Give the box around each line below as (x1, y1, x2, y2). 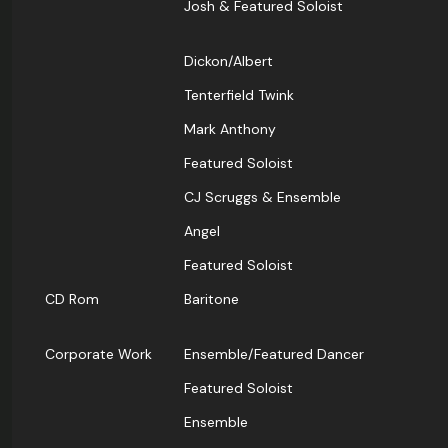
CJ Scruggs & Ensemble (184, 188, 341, 207)
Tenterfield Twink (184, 86, 294, 105)
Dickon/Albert (184, 52, 273, 71)
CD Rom (45, 290, 99, 309)
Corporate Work (45, 345, 152, 364)
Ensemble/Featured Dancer (184, 345, 364, 364)
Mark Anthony (184, 120, 276, 139)
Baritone (184, 290, 239, 309)
